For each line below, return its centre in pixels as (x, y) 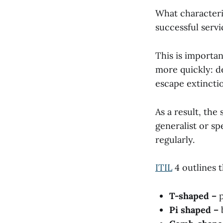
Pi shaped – (195, 210)
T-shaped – (194, 196)
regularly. (175, 139)
